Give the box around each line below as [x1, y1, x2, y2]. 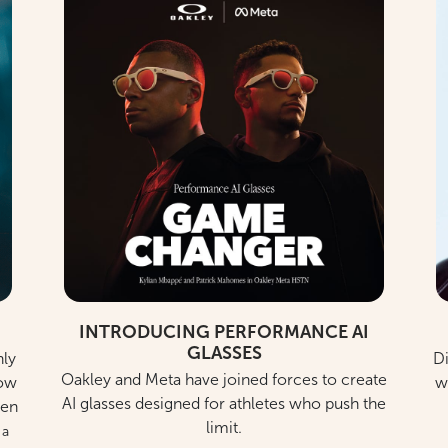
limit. [206, 417, 242, 437]
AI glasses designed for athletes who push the [62, 393, 386, 413]
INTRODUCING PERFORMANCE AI [79, 320, 369, 343]
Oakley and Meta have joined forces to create [61, 369, 387, 389]
